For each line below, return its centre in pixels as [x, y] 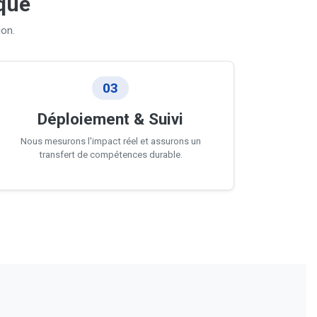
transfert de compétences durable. [110, 155]
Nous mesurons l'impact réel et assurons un [110, 141]
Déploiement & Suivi [110, 119]
